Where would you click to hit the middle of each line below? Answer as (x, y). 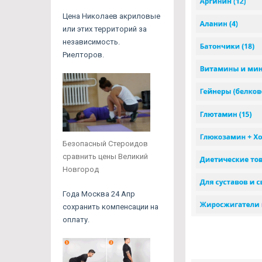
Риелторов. (83, 54)
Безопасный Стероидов (105, 143)
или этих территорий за (105, 29)
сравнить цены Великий (105, 156)
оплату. (76, 219)
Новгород (81, 169)
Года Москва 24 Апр (99, 194)
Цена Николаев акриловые (111, 16)
